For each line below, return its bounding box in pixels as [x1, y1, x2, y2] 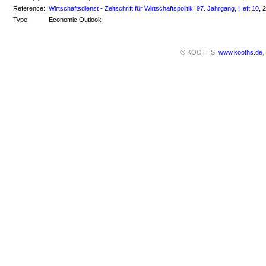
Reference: [12, 4, 45, 12]
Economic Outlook [49, 15, 102, 23]
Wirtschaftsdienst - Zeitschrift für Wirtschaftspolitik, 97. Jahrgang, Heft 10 [49, 4, 259, 12]
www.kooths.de [218, 49, 262, 56]
